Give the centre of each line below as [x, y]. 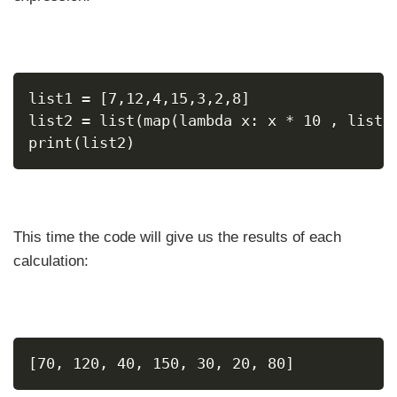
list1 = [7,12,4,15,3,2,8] [139, 99]
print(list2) [82, 143]
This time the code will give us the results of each [177, 237]
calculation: [51, 261]
